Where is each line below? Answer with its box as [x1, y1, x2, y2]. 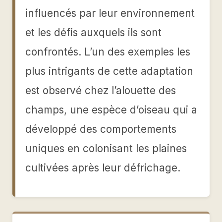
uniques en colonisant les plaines [25, 142, 187, 155]
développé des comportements [25, 123, 176, 135]
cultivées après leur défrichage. [25, 162, 180, 174]
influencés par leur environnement [25, 7, 195, 19]
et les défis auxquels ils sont [25, 26, 162, 39]
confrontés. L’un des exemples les [25, 46, 190, 58]
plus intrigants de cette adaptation [25, 65, 193, 77]
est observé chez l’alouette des [25, 84, 176, 97]
